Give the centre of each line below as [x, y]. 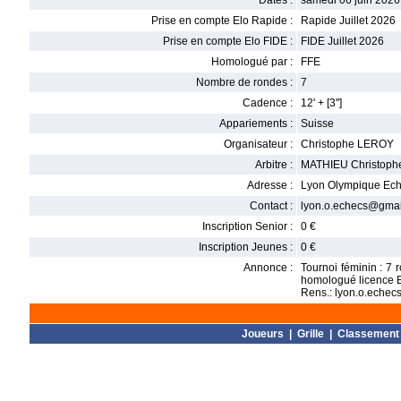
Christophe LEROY [347, 144]
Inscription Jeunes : [246, 247]
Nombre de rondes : [244, 82]
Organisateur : [258, 144]
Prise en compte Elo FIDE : [228, 41]
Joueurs [263, 334]
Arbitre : [274, 165]
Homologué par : [252, 62]
